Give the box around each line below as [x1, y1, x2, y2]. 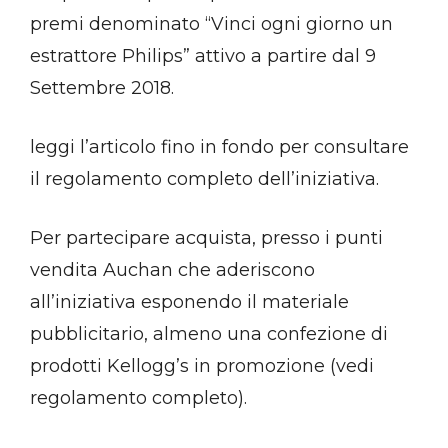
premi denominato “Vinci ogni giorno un [30, 13, 393, 36]
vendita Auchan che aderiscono [30, 259, 315, 282]
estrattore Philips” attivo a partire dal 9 [30, 45, 376, 68]
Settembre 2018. [30, 77, 174, 100]
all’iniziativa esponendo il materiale [30, 291, 349, 314]
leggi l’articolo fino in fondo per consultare [30, 136, 409, 159]
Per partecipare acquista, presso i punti [30, 227, 383, 250]
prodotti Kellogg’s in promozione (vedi [30, 355, 374, 378]
